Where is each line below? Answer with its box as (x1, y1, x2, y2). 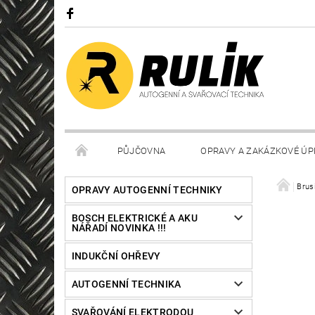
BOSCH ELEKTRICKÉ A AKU (71, 212, 198, 224)
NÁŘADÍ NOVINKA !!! (71, 222, 167, 234)
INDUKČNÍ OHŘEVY (71, 250, 161, 262)
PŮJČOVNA (117, 146, 166, 157)
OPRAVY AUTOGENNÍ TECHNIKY (71, 184, 223, 196)
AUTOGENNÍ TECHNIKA (71, 278, 181, 290)
